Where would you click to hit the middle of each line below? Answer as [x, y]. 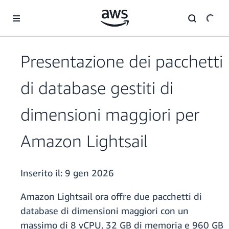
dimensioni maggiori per [110, 114]
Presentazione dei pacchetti [122, 61]
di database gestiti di [97, 88]
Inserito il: [43, 173]
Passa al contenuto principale [51, 10]
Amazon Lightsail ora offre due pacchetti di [111, 197]
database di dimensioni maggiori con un [105, 211]
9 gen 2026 [89, 173]
